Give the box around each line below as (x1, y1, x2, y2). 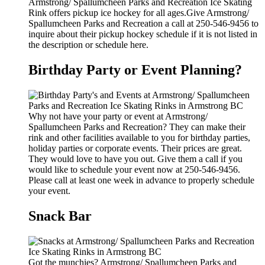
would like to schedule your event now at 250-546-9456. (28, 164, 240, 174)
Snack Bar (28, 208, 92, 224)
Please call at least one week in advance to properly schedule (28, 175, 254, 185)
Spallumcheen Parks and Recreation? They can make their (28, 122, 245, 132)
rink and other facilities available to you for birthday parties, (28, 132, 250, 143)
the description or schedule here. (28, 40, 148, 50)
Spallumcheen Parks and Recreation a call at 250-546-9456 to (28, 18, 258, 29)
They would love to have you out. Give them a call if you (28, 154, 243, 164)
